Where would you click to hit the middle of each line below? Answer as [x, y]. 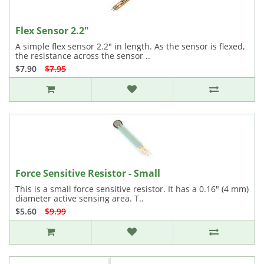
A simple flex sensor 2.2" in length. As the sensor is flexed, [130, 46]
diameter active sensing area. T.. [80, 198]
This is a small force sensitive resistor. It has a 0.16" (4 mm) [132, 189]
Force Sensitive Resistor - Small [88, 173]
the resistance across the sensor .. [83, 56]
